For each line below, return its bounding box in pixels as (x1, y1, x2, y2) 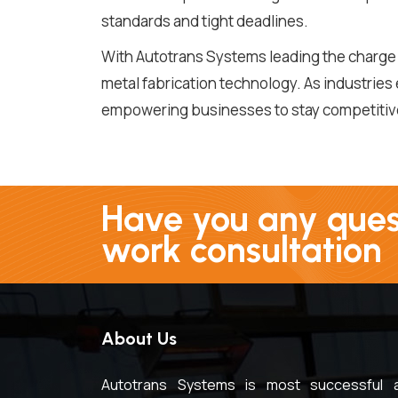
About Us (101, 327, 177, 349)
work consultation (101, 227, 382, 271)
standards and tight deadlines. (101, 10, 308, 31)
